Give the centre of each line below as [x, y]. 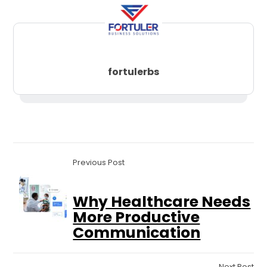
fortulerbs [133, 72]
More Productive [136, 218]
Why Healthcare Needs [162, 202]
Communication [137, 233]
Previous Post [99, 163]
